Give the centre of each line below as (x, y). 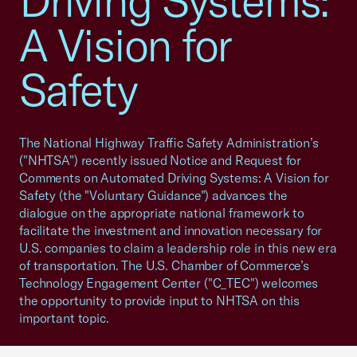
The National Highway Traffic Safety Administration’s (169, 143)
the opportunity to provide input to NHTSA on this (159, 300)
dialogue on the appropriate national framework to (162, 213)
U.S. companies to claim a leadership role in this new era (178, 248)
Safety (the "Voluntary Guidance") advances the (153, 195)
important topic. (64, 318)
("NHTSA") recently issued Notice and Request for (161, 160)
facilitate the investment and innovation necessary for (171, 230)
